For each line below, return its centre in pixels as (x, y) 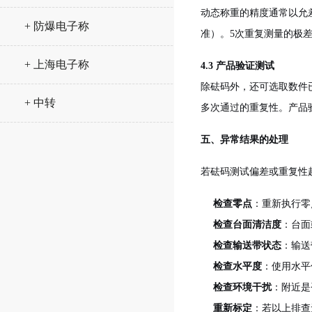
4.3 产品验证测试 (237, 66)
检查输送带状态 (247, 245)
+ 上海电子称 (57, 64)
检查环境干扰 (242, 287)
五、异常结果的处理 (244, 140)
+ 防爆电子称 (57, 26)
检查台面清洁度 (247, 225)
